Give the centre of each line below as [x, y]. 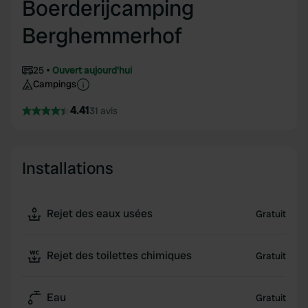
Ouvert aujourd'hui [92, 70]
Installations [68, 168]
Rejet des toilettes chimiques [119, 255]
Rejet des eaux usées [100, 213]
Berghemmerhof [102, 36]
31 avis [103, 111]
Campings [55, 84]
